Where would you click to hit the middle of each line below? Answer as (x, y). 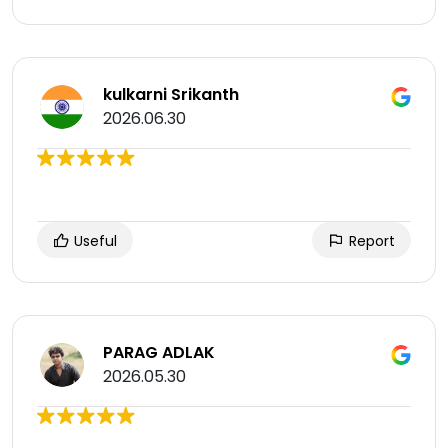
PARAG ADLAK (159, 353)
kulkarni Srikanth (171, 95)
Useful (93, 241)
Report (370, 241)
